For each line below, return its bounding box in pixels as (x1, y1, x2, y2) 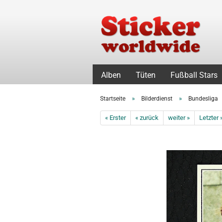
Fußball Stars (170, 70, 218, 80)
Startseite (100, 95, 125, 102)
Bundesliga (188, 95, 218, 102)
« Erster (105, 114, 126, 121)
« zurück (135, 114, 159, 121)
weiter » (168, 114, 190, 121)
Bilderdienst (141, 95, 172, 102)
